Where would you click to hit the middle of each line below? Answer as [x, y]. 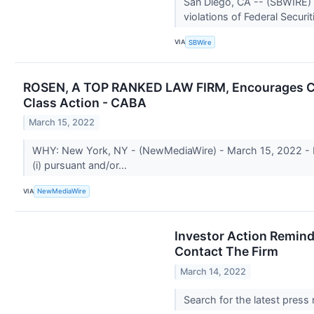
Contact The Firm [226, 252]
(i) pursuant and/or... [81, 165]
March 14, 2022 [213, 271]
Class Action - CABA [85, 102]
